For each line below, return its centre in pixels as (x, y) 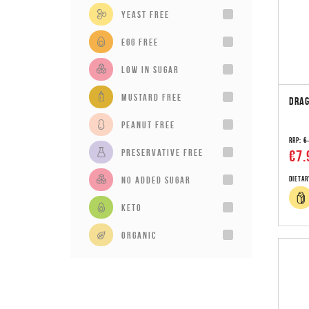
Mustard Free (152, 97)
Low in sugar (150, 69)
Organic (139, 235)
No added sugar (156, 180)
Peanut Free (148, 124)
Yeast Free (146, 14)
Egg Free (140, 42)
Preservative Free (162, 152)
